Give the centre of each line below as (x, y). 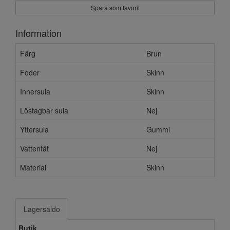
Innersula (35, 92)
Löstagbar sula (44, 111)
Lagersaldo (42, 209)
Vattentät (34, 149)
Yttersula (34, 130)
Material (33, 168)
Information (39, 33)
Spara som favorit (115, 8)
